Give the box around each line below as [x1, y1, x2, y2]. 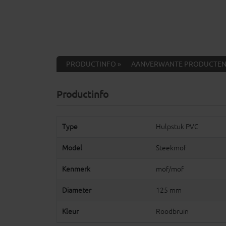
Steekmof [155, 144, 186, 152]
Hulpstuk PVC [155, 123, 199, 131]
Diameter [62, 186, 91, 195]
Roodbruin [155, 207, 189, 216]
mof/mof [155, 165, 184, 174]
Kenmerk [62, 165, 90, 174]
